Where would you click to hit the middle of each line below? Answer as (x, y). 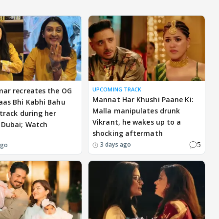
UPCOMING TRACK (117, 89)
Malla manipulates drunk (136, 111)
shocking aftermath (128, 133)
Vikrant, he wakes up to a (137, 122)
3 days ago (116, 144)
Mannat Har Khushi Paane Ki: (143, 100)
